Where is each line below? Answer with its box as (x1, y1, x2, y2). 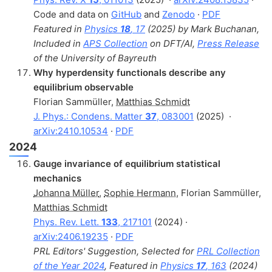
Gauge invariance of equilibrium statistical (33, 157, 220, 169)
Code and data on (33, 8, 111, 20)
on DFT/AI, (148, 37, 197, 49)
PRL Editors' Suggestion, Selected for (33, 245, 197, 257)
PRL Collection (197, 245, 260, 257)
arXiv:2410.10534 (33, 124, 108, 137)
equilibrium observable (33, 81, 134, 93)
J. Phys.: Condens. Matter (33, 110, 145, 122)
